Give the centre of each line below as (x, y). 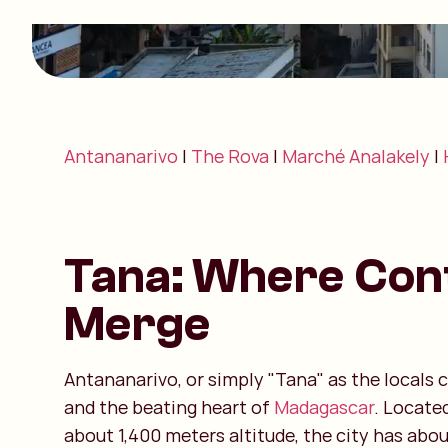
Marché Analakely (358, 156)
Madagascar (324, 407)
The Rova (230, 156)
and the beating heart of (169, 407)
